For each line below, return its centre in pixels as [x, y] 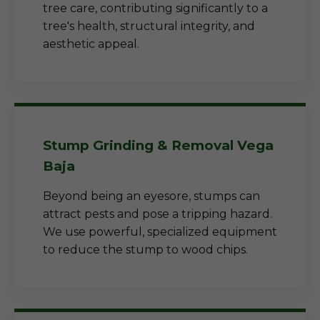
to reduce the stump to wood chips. [145, 250]
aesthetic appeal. [91, 44]
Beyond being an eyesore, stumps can [151, 196]
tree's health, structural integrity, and [149, 26]
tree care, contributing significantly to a [155, 8]
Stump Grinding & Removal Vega [158, 145]
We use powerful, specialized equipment [160, 232]
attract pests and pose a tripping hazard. [157, 214]
